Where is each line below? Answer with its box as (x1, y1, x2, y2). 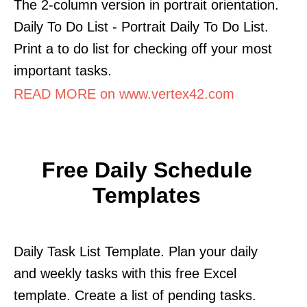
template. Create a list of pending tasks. (14, 287, 256, 303)
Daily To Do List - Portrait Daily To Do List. (14, 19, 269, 34)
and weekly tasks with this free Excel (14, 265, 236, 281)
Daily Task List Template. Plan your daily (14, 243, 258, 259)
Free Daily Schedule (41, 157, 252, 182)
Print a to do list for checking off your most (14, 40, 272, 56)
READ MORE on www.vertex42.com (14, 86, 234, 101)
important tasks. (14, 62, 112, 78)
